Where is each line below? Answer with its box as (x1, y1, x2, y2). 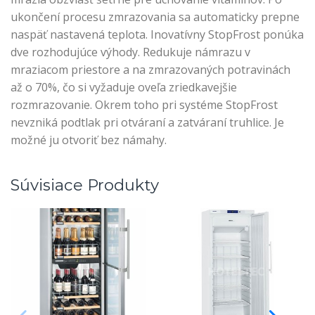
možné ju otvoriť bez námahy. (11, 132, 167, 148)
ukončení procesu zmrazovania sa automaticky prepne (11, 9, 300, 25)
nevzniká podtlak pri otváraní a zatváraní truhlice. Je (11, 115, 284, 131)
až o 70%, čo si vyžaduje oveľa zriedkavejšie (11, 79, 237, 96)
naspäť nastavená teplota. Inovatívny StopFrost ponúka (11, 27, 304, 43)
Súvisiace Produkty (11, 174, 159, 195)
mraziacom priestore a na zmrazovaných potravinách (11, 62, 290, 78)
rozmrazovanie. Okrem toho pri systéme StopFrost (11, 97, 278, 113)
